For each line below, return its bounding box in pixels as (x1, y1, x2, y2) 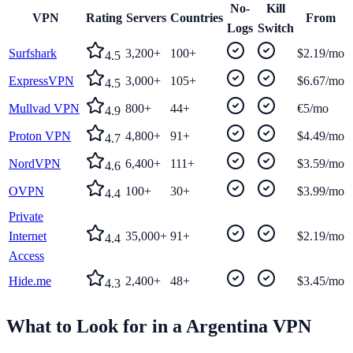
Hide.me (9, 274, 51, 288)
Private (9, 210, 43, 223)
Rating (86, 11, 122, 24)
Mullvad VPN (9, 102, 80, 115)
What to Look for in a (6, 315, 186, 336)
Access (9, 249, 44, 262)
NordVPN (9, 157, 61, 170)
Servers (126, 11, 166, 24)
